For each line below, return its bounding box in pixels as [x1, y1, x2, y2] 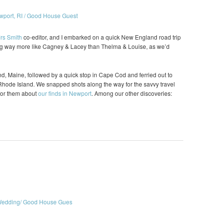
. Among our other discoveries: [91, 88, 172, 97]
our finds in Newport [38, 88, 91, 97]
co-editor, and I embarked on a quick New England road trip [22, 33, 181, 42]
